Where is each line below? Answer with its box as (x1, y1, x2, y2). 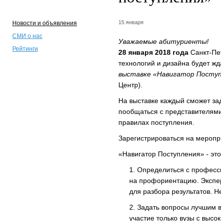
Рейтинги (12, 45, 38, 53)
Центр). (118, 81, 143, 89)
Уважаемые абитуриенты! (118, 37, 209, 46)
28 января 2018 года (118, 48, 188, 57)
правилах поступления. (118, 118, 194, 127)
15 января (118, 19, 144, 26)
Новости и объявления (12, 20, 77, 27)
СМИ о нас (12, 33, 42, 40)
